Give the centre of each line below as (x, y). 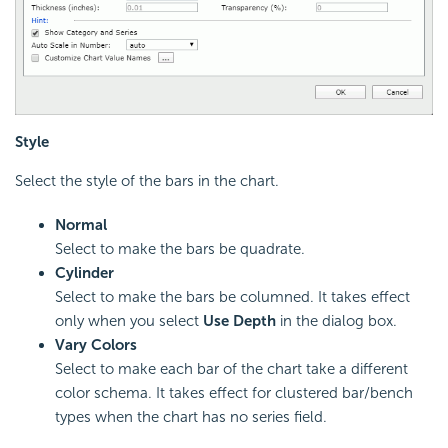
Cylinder (84, 272)
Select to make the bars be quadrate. (180, 248)
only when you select (129, 320)
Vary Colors (96, 344)
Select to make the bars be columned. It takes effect (232, 296)
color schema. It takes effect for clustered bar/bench (234, 392)
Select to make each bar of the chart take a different (231, 368)
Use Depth (239, 320)
